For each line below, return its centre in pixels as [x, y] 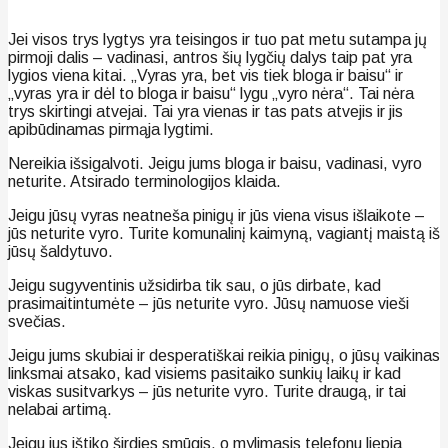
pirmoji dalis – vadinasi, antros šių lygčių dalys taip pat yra [210, 57]
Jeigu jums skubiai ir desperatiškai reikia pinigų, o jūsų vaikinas [224, 355]
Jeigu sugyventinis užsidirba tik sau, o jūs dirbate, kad [194, 285]
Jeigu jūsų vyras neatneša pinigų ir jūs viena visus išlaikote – [216, 215]
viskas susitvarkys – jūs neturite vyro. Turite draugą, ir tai [207, 391]
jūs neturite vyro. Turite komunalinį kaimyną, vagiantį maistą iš [224, 233]
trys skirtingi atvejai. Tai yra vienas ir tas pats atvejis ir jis [205, 111]
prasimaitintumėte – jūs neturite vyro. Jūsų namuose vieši [208, 303]
